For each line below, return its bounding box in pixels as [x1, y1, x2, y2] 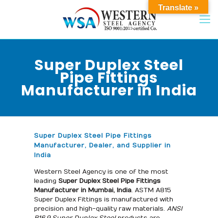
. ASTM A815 [131, 186, 171, 194]
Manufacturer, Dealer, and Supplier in [34, 142, 171, 149]
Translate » [158, 3, 199, 12]
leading [34, 177, 56, 185]
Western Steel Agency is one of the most [34, 168, 168, 176]
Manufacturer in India [21, 80, 197, 101]
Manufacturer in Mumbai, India [34, 186, 131, 194]
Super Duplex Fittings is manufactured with [34, 196, 173, 203]
